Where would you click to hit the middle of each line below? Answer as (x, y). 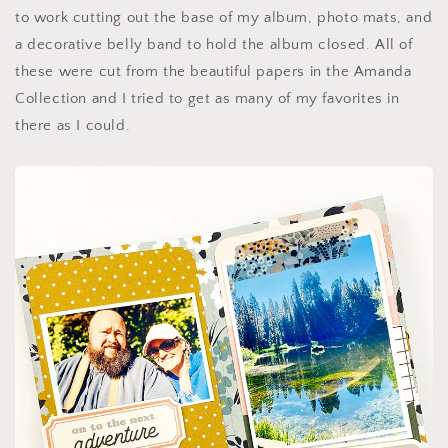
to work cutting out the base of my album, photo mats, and (224, 18)
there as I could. (73, 126)
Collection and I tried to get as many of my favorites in (207, 99)
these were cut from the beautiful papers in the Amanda (213, 72)
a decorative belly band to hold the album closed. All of (214, 45)
